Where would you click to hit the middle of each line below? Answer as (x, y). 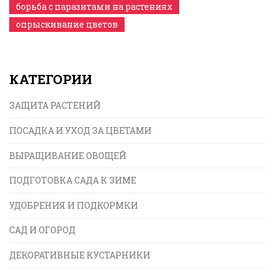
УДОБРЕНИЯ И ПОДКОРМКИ (74, 205)
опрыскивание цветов (67, 25)
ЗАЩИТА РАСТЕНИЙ (55, 106)
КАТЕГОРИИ (51, 79)
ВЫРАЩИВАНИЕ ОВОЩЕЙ (68, 155)
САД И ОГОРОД (42, 230)
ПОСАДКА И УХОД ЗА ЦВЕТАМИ (80, 130)
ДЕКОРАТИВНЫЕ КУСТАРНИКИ (80, 255)
